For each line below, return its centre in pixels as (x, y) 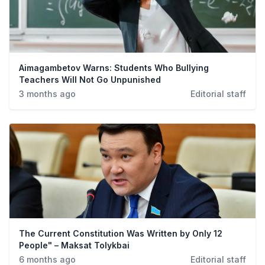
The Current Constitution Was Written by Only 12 (121, 233)
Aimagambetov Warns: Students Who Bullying (114, 68)
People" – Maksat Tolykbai (74, 245)
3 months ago (47, 94)
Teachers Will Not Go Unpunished (90, 80)
